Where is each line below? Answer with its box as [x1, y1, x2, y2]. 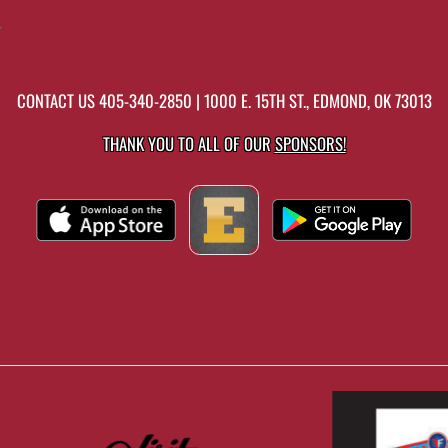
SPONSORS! [274, 131, 346, 156]
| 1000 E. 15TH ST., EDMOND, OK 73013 [191, 88, 432, 113]
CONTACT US [16, 88, 99, 113]
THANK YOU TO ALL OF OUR [102, 131, 275, 156]
